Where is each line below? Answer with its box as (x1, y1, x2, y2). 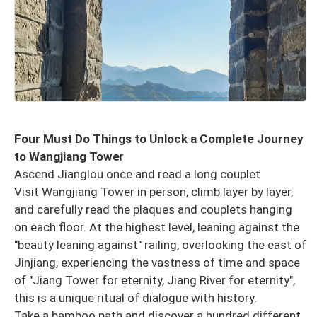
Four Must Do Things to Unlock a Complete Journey (14, 131, 304, 146)
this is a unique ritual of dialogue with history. (14, 290, 257, 305)
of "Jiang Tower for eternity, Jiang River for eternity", (14, 272, 295, 287)
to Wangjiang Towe (14, 149, 120, 163)
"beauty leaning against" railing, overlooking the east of (14, 237, 306, 252)
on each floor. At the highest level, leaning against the (14, 219, 299, 234)
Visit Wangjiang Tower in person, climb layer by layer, (14, 184, 293, 199)
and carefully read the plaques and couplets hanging (14, 202, 292, 217)
